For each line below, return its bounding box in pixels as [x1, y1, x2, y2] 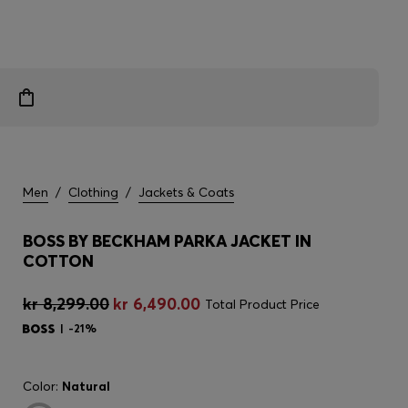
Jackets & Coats [138, 184, 234, 200]
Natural [62, 378, 110, 394]
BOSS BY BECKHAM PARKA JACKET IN [23, 230, 311, 251]
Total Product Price [205, 296, 320, 312]
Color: [23, 378, 62, 394]
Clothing [68, 184, 118, 200]
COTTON [23, 250, 94, 271]
